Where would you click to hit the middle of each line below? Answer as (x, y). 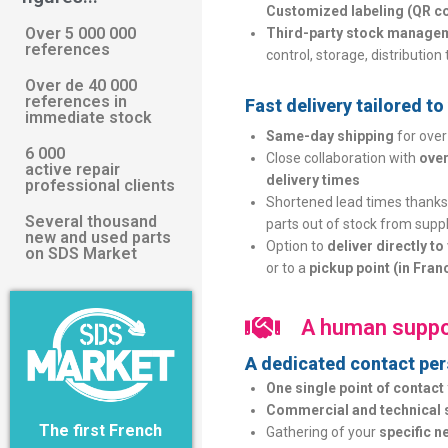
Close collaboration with (342, 158)
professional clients (100, 185)
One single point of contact (354, 388)
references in (76, 101)
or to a (287, 268)
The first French (101, 430)
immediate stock (88, 117)
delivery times (312, 180)
